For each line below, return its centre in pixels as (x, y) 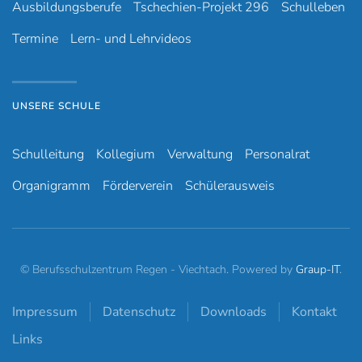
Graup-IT (318, 269)
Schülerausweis (230, 186)
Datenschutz (139, 312)
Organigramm (51, 186)
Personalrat (277, 154)
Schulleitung (48, 154)
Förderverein (138, 186)
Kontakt (314, 312)
